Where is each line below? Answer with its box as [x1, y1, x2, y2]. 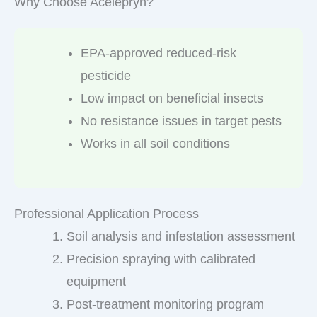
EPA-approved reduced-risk [81, 45, 236, 60]
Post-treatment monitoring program [67, 296, 264, 311]
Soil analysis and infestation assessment [67, 229, 295, 243]
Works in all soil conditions [81, 136, 230, 151]
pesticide [81, 68, 131, 83]
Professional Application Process [14, 206, 199, 221]
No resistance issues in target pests [81, 113, 282, 128]
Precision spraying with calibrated [67, 251, 255, 266]
